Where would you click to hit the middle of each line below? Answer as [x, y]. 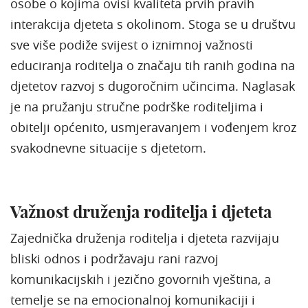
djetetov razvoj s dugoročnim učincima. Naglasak [153, 86]
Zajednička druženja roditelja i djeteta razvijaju [145, 238]
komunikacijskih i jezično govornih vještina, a [141, 279]
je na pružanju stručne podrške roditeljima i [137, 106]
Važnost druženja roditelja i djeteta [141, 211]
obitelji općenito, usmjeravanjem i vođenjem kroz [153, 127]
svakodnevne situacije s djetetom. [108, 147]
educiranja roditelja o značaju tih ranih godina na [153, 65]
